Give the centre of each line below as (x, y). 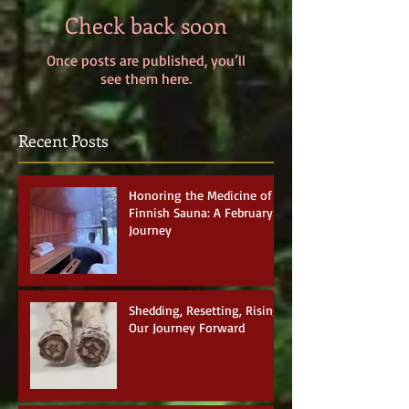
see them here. (146, 78)
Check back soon (146, 24)
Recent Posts (63, 140)
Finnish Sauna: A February (201, 212)
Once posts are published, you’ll (146, 60)
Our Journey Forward (187, 327)
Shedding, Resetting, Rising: (206, 309)
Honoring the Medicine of (200, 194)
